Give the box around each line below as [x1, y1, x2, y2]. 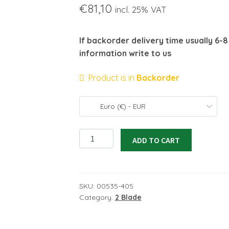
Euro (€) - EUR [100, 102, 146, 110]
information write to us [79, 48, 171, 59]
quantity [78, 167, 110, 178]
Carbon [78, 129, 107, 140]
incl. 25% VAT [114, 4, 167, 15]
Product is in [88, 73, 137, 83]
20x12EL [78, 154, 109, 165]
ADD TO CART [132, 134, 180, 145]
